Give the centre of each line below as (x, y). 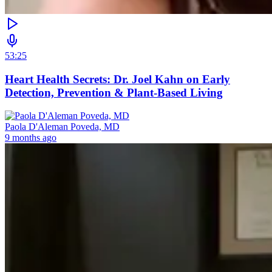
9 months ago (31, 138)
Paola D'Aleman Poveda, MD (62, 127)
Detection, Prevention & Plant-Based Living (114, 92)
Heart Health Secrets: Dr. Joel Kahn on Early (117, 79)
